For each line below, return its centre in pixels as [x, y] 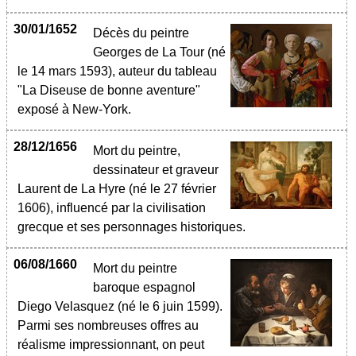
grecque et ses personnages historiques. [133, 227]
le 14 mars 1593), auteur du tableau [117, 71]
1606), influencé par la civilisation [112, 208]
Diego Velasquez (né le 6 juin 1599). [120, 306]
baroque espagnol [144, 287]
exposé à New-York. [74, 109]
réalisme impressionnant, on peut [111, 344]
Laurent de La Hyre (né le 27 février [117, 189]
